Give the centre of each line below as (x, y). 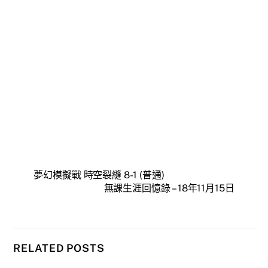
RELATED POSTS (59, 248)
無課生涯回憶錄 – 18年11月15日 (169, 188)
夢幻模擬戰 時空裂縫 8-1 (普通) (99, 175)
